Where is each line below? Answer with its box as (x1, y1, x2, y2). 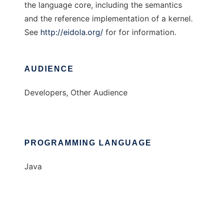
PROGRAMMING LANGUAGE (24, 139, 152, 147)
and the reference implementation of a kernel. (24, 14, 193, 24)
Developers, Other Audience (24, 88, 127, 98)
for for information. (103, 27, 176, 37)
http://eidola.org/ (40, 27, 103, 37)
